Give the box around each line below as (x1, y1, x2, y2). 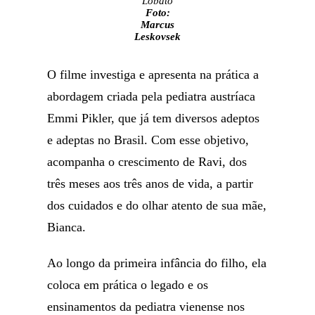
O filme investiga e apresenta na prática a (47, 67, 259, 82)
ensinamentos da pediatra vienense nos (47, 300, 245, 314)
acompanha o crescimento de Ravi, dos (47, 155, 247, 169)
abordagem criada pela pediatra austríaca (47, 89, 256, 103)
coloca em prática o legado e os (47, 278, 209, 292)
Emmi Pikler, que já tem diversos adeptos (47, 111, 260, 125)
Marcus (141, 19, 174, 30)
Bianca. (47, 220, 86, 234)
